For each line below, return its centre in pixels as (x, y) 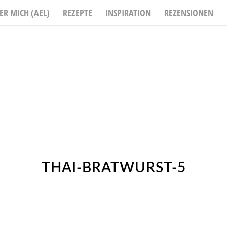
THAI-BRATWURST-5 (113, 168)
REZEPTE (78, 13)
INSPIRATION (128, 13)
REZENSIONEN (189, 13)
